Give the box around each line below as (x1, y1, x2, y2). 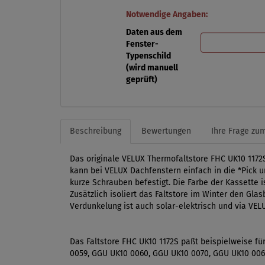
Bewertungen (141, 125, 191, 136)
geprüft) (125, 74, 157, 85)
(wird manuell (125, 62, 178, 73)
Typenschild (125, 50, 171, 61)
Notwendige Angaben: (125, 9, 208, 20)
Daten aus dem (125, 27, 182, 37)
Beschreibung (70, 125, 121, 136)
